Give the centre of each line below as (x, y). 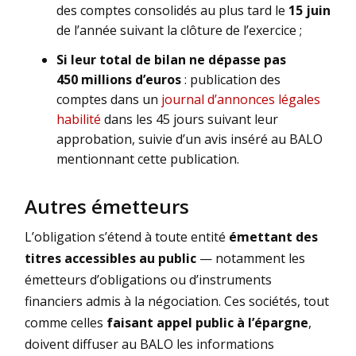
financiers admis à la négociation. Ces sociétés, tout (177, 301)
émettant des (273, 236)
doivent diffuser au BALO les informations (149, 344)
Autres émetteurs (107, 206)
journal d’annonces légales (241, 99)
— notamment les (251, 258)
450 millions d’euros (119, 79)
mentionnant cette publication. (148, 159)
